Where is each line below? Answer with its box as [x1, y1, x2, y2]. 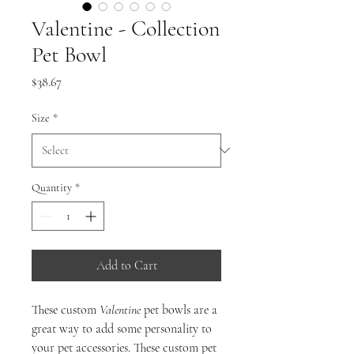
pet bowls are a [141, 301, 217, 318]
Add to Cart [96, 257, 157, 273]
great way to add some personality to [32, 320, 212, 337]
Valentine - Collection [32, 14, 220, 42]
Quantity [32, 180, 72, 194]
